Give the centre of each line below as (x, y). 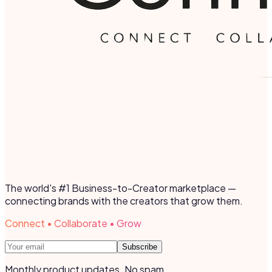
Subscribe (140, 247)
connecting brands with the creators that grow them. (124, 201)
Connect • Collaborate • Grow (73, 223)
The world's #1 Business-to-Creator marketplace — (121, 188)
